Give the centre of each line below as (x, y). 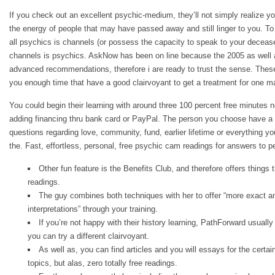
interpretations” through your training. (93, 209)
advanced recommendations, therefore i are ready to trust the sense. (132, 69)
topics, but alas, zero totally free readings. (103, 263)
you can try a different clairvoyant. (88, 236)
